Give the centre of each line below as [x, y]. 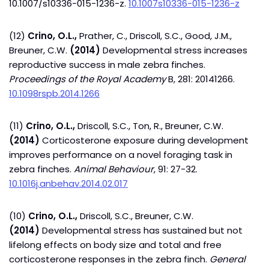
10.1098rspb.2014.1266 [54, 93]
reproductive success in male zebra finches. [107, 65]
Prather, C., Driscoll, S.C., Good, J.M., [154, 36]
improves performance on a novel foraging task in [121, 155]
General [228, 259]
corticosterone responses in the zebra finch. [109, 259]
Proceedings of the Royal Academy [87, 79]
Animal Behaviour [114, 169]
